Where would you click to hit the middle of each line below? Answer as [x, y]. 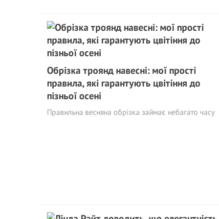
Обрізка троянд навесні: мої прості [121, 70]
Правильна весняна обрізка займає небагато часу [131, 112]
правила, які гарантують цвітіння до [124, 83]
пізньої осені [74, 96]
